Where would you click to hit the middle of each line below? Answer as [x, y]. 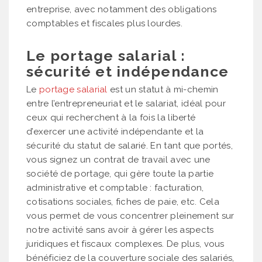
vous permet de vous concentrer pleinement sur [130, 216]
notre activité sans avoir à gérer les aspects [120, 230]
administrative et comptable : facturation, [115, 187]
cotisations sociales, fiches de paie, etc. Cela [123, 201]
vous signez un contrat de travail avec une [118, 159]
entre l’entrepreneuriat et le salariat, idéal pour [126, 103]
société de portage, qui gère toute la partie [120, 173]
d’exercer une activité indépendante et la [115, 131]
